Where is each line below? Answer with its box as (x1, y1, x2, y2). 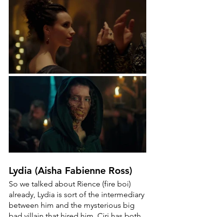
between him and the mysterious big (9, 201, 137, 210)
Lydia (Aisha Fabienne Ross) (9, 165, 132, 177)
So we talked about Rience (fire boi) (9, 179, 133, 189)
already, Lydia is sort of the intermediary (9, 190, 146, 200)
